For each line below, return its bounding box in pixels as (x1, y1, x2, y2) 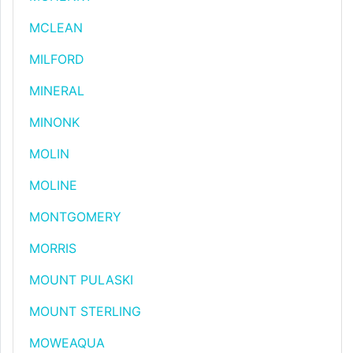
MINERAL (29, 83, 84, 98)
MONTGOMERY (29, 209, 121, 225)
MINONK (29, 114, 80, 130)
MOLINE (29, 177, 77, 193)
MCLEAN (29, 20, 83, 35)
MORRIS (29, 240, 76, 256)
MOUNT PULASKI (29, 272, 133, 288)
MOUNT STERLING (29, 303, 141, 319)
